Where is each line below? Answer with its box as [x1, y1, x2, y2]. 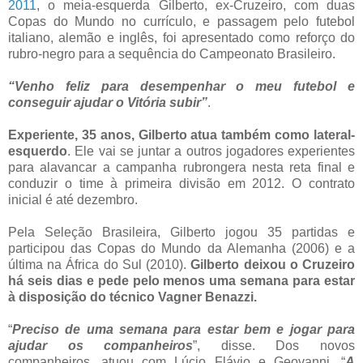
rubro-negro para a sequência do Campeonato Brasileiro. [8, 47, 335, 62]
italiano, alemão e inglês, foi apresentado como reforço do [8, 31, 355, 45]
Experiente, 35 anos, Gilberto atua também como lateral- [8, 128, 355, 143]
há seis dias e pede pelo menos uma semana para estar [8, 274, 355, 288]
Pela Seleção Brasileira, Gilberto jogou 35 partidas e [8, 225, 355, 240]
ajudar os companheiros [8, 339, 194, 353]
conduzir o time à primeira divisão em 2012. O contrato [8, 177, 355, 191]
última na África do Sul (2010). [8, 258, 191, 272]
